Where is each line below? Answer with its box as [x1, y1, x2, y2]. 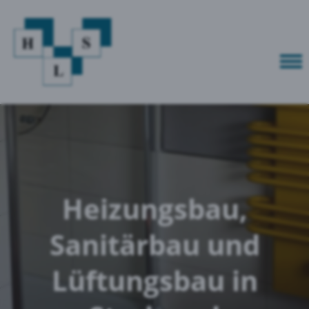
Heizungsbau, [61, 189, 248, 228]
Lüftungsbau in [51, 261, 258, 299]
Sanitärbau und [49, 225, 260, 263]
